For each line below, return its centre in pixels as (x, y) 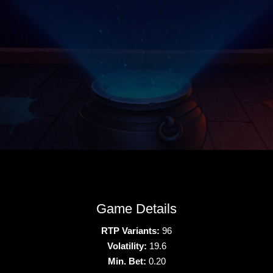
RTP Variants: (130, 230)
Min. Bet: (127, 261)
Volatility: (127, 246)
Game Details (136, 208)
